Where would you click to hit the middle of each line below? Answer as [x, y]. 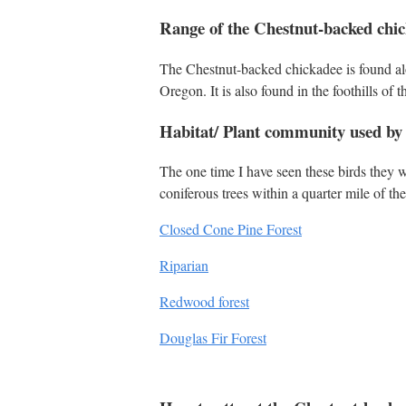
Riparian [184, 266]
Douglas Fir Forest [213, 338]
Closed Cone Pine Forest [231, 229]
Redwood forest [204, 302]
